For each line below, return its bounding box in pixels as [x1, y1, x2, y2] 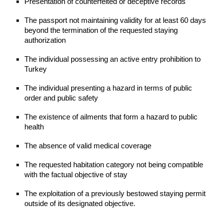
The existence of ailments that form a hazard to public [24, 113, 198, 121]
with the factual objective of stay [24, 171, 128, 179]
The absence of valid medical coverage [24, 142, 152, 150]
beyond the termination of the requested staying [24, 26, 178, 35]
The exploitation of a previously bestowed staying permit [24, 190, 206, 198]
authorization [24, 36, 66, 45]
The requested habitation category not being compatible [24, 161, 204, 169]
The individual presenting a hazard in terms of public [24, 84, 193, 93]
